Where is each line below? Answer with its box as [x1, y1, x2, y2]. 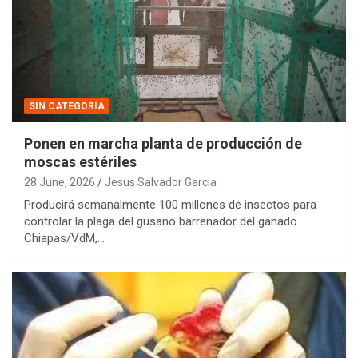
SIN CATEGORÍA [29, 101, 105, 113]
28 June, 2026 [24, 176, 95, 189]
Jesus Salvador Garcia [105, 176, 217, 189]
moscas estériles [24, 153, 137, 171]
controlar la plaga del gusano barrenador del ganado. [24, 214, 300, 229]
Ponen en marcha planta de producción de [24, 135, 302, 153]
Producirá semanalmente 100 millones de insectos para [24, 197, 316, 213]
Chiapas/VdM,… [24, 231, 105, 246]
